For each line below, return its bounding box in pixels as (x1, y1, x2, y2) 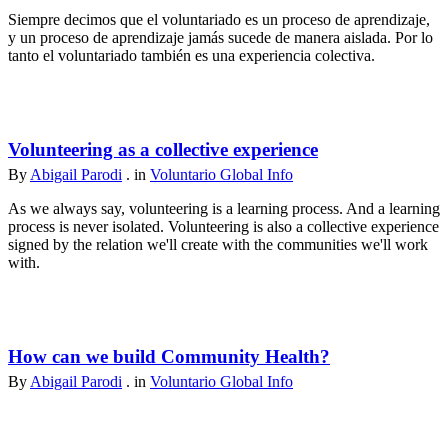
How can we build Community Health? (8, 345, 330, 367)
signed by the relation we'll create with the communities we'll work (8, 235, 428, 253)
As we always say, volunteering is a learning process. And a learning (8, 199, 440, 217)
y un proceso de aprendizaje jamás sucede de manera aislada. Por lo (8, 28, 433, 46)
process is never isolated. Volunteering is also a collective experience (8, 217, 439, 235)
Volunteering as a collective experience (8, 138, 318, 160)
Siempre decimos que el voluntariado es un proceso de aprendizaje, (8, 10, 430, 28)
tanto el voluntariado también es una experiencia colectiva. (8, 46, 375, 64)
